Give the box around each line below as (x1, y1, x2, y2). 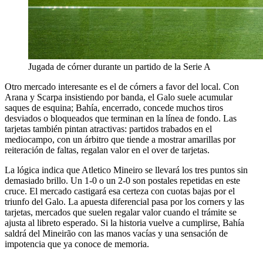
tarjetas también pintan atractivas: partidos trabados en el (5, 124, 212, 134)
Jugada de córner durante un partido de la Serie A (28, 62, 211, 72)
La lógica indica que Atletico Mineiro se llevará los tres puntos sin (5, 165, 248, 176)
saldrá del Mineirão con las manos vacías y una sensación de (5, 228, 228, 239)
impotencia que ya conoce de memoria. (5, 239, 149, 249)
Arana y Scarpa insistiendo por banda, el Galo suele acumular (5, 92, 232, 103)
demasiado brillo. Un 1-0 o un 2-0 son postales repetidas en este (5, 176, 240, 186)
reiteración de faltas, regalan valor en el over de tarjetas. (5, 145, 210, 156)
